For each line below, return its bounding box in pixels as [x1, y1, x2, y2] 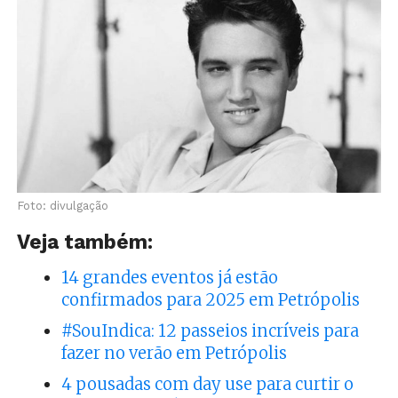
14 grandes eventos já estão [60, 267, 278, 289]
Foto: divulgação [16, 199, 108, 213]
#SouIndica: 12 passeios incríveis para [60, 321, 359, 342]
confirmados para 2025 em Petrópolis [60, 290, 360, 311]
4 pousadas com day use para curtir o [60, 374, 354, 395]
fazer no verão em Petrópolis [60, 343, 287, 364]
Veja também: [16, 230, 153, 254]
